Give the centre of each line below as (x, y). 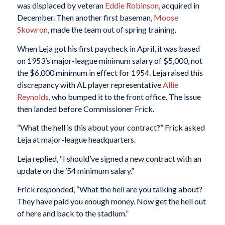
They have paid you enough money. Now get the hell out (111, 201)
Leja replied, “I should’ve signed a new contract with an (109, 158)
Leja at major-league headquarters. (76, 140)
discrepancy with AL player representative (90, 84)
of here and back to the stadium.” (73, 213)
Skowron (32, 30)
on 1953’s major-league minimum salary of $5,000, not (109, 60)
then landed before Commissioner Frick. (85, 108)
